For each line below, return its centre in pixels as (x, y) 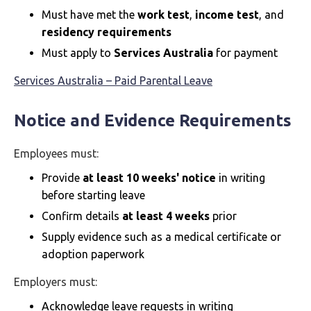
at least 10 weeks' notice (149, 178)
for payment (245, 53)
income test (227, 15)
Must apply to (78, 53)
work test (163, 15)
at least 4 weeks (166, 216)
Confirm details (82, 216)
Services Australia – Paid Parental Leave (113, 81)
